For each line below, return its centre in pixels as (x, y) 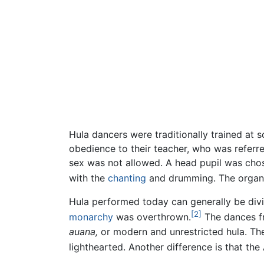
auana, (83, 231)
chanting (127, 178)
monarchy (91, 217)
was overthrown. (152, 217)
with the (88, 178)
